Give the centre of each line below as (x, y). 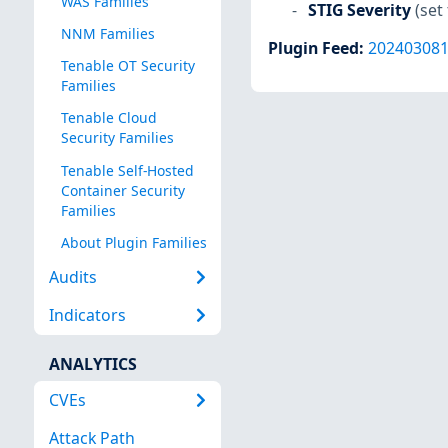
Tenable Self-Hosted (127, 170)
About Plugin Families (133, 242)
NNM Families (107, 34)
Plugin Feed (313, 48)
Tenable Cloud (108, 118)
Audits (72, 277)
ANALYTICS (92, 363)
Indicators (87, 315)
